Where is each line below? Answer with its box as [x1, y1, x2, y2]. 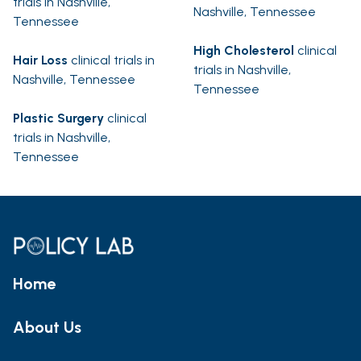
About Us [13, 317, 81, 337]
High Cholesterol [193, 43, 294, 59]
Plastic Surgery [13, 110, 104, 127]
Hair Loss [13, 52, 68, 68]
